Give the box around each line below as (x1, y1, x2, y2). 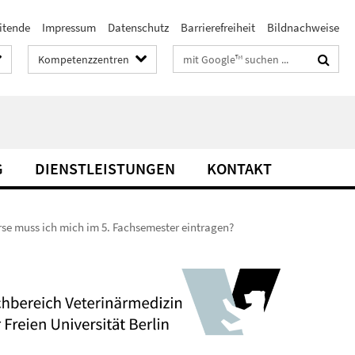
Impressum (42, 20, 96, 35)
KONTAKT (207, 158, 272, 178)
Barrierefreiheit (181, 20, 255, 35)
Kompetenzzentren (38, 52, 129, 67)
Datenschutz (108, 20, 169, 35)
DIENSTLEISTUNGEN (35, 158, 175, 178)
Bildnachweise (267, 20, 339, 35)
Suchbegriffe (174, 48, 236, 63)
